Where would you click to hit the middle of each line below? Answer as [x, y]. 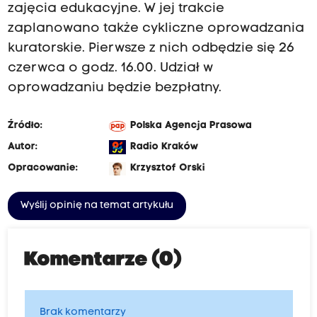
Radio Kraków [164, 146]
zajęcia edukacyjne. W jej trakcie [116, 8]
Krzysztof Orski [167, 168]
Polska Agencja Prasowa [191, 125]
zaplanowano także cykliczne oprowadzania [156, 28]
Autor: [22, 146]
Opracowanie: [42, 168]
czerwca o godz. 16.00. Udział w [110, 68]
